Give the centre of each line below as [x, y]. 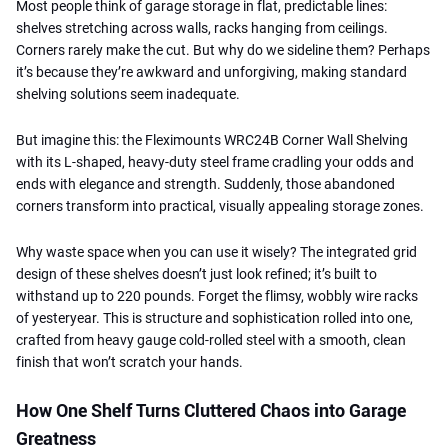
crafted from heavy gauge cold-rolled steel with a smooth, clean [211, 339]
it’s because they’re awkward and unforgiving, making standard [211, 71]
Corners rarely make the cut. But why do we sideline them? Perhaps [223, 49]
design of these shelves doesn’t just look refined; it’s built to [196, 273]
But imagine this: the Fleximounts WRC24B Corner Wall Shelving [212, 139]
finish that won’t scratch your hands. [129, 361]
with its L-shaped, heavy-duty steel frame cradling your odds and [215, 161]
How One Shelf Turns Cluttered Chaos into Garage [211, 410]
